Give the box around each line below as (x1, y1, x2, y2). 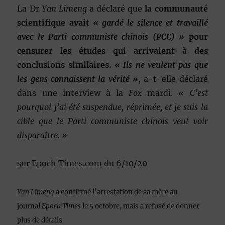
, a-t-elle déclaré (138, 73, 208, 84)
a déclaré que (86, 3, 145, 14)
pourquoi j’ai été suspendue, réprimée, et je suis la (17, 101, 208, 112)
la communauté (145, 3, 208, 14)
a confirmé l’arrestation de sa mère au (54, 187, 178, 196)
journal (17, 201, 42, 210)
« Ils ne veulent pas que (115, 59, 208, 70)
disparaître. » (17, 130, 68, 140)
